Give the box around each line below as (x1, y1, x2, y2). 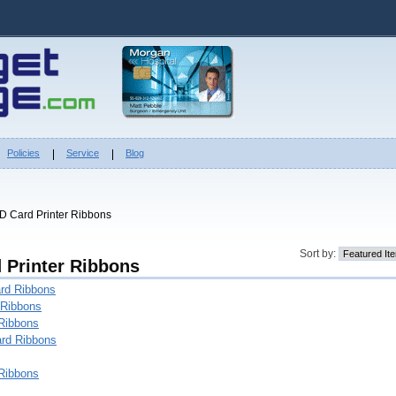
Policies (7, 148, 40, 158)
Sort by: (300, 247, 339, 260)
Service (66, 148, 99, 158)
